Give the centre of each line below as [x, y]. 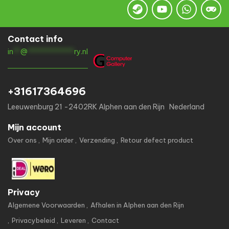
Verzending [97, 140]
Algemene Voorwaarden [46, 205]
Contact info [35, 39]
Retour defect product [157, 140]
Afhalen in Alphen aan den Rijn [137, 205]
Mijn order [58, 140]
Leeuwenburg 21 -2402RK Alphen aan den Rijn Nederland [106, 107]
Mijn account [35, 127]
